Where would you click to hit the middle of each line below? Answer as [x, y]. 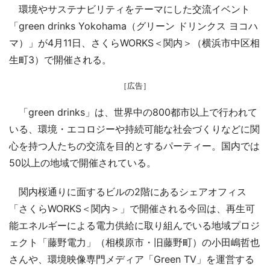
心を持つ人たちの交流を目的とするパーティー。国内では [134, 146]
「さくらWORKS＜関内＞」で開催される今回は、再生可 [132, 209]
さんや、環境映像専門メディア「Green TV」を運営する [132, 259]
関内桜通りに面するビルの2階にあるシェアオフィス [128, 192]
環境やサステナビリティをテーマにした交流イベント [130, 9]
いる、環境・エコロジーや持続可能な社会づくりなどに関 [134, 129]
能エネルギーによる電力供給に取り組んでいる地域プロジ [134, 225]
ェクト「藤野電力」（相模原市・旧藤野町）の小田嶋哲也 [134, 242]
